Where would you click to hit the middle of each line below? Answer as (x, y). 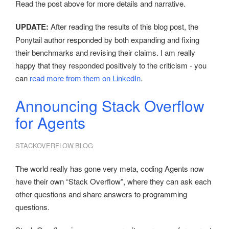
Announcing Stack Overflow (110, 106)
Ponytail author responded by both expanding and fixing (107, 40)
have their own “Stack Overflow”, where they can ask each (113, 181)
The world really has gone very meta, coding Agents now (110, 169)
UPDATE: (32, 27)
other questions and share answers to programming (101, 194)
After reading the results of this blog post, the (123, 27)
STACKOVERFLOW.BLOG (54, 146)
